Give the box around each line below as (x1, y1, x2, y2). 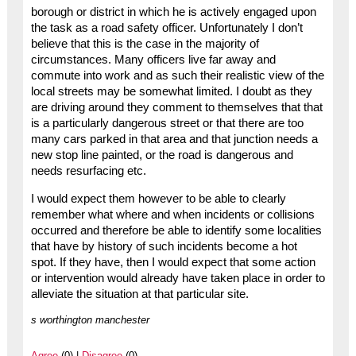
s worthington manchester (30, 313, 149, 326)
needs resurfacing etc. (30, 164, 146, 178)
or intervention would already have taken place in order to (30, 271, 325, 284)
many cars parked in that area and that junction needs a (30, 133, 318, 146)
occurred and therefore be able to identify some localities (30, 223, 322, 237)
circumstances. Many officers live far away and (30, 53, 276, 67)
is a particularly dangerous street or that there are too (30, 117, 304, 130)
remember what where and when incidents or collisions (30, 207, 315, 221)
